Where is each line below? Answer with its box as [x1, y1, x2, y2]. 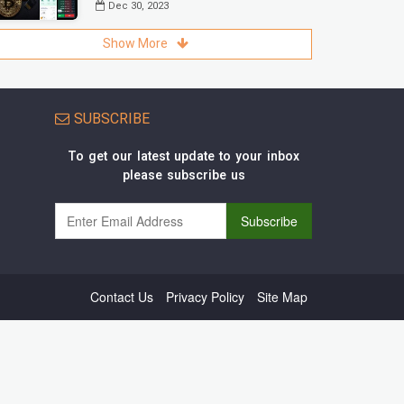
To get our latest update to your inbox [68, 147, 299, 167]
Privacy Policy [166, 288, 244, 307]
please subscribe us [122, 166, 245, 186]
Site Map [257, 288, 308, 307]
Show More [102, 34, 168, 54]
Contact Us [90, 288, 153, 307]
